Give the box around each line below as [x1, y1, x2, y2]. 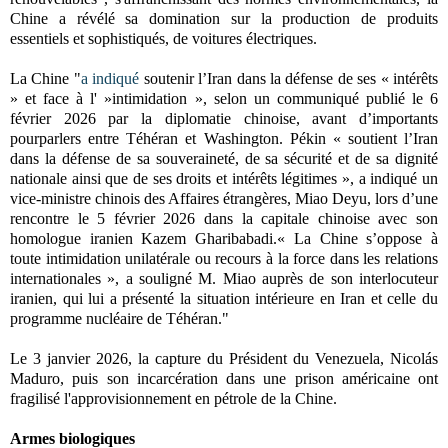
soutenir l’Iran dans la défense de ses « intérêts [139, 69, 439, 87]
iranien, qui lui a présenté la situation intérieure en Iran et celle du [10, 289, 438, 307]
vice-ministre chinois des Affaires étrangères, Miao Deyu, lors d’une [10, 189, 438, 207]
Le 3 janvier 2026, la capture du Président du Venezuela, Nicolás [10, 349, 438, 367]
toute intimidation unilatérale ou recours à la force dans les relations [10, 249, 438, 267]
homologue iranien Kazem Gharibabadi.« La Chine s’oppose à [10, 229, 438, 247]
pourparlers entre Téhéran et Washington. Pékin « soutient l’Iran [10, 129, 438, 147]
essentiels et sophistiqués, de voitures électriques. [10, 29, 321, 47]
